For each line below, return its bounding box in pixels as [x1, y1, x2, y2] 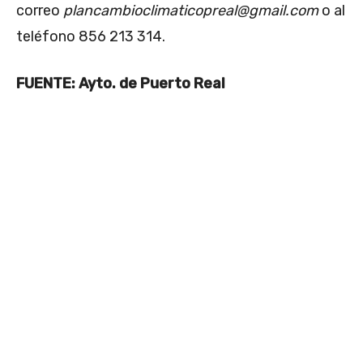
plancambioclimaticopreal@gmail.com [63, 2, 318, 20]
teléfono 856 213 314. [16, 28, 165, 46]
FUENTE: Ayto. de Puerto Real [16, 75, 225, 93]
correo [16, 2, 63, 20]
